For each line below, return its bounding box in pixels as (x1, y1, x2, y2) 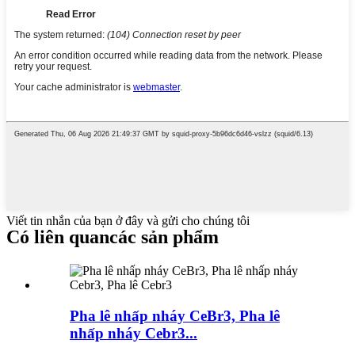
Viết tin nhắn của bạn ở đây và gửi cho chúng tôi (6, 214, 250, 228)
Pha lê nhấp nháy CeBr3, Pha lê (70, 307, 280, 324)
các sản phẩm (109, 227, 219, 248)
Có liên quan (6, 227, 109, 248)
